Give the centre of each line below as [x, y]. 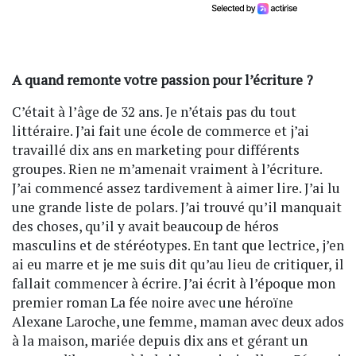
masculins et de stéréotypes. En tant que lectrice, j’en [178, 246]
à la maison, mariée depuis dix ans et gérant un [160, 341]
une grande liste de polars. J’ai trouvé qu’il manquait [177, 207]
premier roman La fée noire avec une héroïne [153, 303]
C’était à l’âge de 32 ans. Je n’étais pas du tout [154, 112]
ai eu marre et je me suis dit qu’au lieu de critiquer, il [178, 265]
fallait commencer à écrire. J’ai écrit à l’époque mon [174, 284]
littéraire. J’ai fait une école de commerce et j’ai [161, 131]
